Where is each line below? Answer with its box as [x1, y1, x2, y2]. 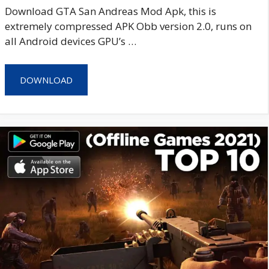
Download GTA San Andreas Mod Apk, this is [5, 4, 216, 19]
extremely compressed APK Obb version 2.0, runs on [5, 19, 252, 34]
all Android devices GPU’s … [5, 34, 136, 49]
